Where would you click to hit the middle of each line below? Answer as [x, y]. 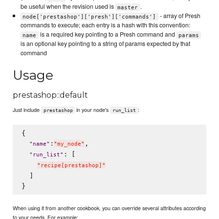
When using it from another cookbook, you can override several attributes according [109, 208]
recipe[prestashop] [71, 166]
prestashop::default [51, 95]
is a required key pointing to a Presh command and [107, 34]
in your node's [93, 109]
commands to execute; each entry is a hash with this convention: [105, 25]
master [128, 7]
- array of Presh [179, 16]
